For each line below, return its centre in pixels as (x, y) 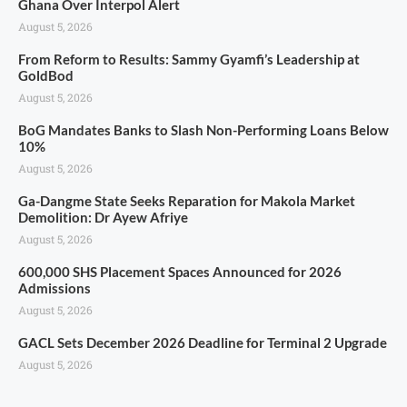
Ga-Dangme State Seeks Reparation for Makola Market (187, 201)
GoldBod (46, 75)
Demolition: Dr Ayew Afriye (103, 217)
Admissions (55, 288)
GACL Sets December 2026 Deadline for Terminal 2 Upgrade (203, 342)
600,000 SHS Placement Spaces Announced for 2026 (180, 272)
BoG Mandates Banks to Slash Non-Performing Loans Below (203, 130)
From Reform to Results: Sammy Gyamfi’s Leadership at (189, 59)
